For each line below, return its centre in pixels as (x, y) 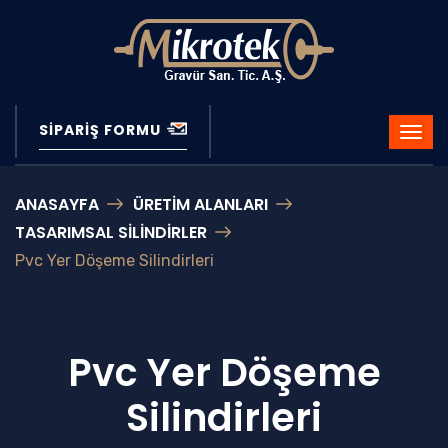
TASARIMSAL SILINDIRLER (111, 232)
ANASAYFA (57, 204)
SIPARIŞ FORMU (102, 130)
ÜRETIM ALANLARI (200, 204)
